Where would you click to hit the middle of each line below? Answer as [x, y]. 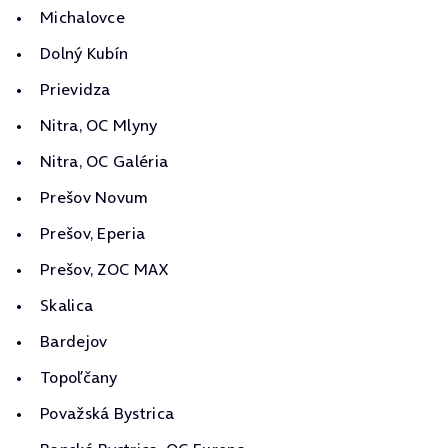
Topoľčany [79, 377]
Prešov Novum [94, 197]
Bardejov [74, 341]
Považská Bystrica [107, 413]
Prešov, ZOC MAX [105, 269]
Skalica [67, 305]
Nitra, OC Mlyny [99, 125]
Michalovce [82, 17]
